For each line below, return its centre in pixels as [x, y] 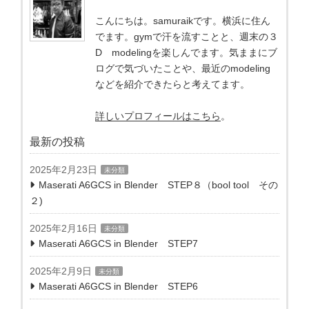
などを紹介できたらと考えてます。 [172, 84]
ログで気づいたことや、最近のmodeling [183, 69]
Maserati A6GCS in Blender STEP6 [118, 287]
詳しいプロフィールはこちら [158, 116]
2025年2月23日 [63, 170]
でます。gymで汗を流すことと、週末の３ [187, 37]
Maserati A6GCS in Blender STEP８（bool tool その [158, 185]
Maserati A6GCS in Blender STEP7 [118, 244]
